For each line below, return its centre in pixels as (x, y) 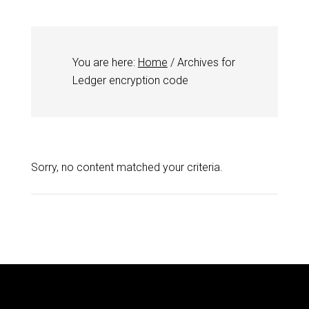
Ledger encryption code (130, 80)
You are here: (105, 62)
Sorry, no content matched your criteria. (127, 167)
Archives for (205, 62)
